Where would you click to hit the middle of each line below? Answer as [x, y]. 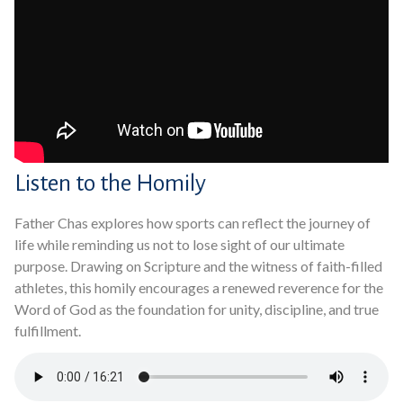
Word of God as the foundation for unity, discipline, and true [197, 309]
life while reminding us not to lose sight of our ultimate [179, 244]
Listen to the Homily [110, 184]
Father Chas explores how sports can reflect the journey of [193, 223]
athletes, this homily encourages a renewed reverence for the [199, 287]
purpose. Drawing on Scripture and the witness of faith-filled [198, 266]
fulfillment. [48, 331]
